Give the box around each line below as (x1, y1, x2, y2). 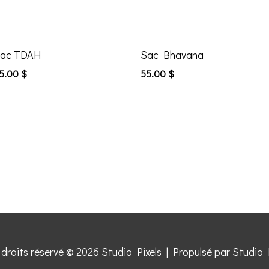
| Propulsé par (161, 244, 232, 259)
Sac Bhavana (140, 47, 204, 62)
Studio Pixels (101, 244, 162, 259)
